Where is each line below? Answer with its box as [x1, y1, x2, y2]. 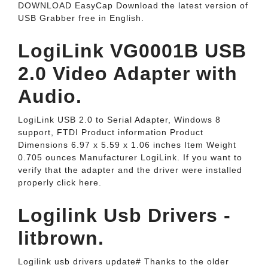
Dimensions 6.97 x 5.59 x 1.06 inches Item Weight [18, 140, 236, 150]
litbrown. [18, 227, 104, 249]
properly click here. [18, 178, 102, 187]
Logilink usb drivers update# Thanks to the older [18, 257, 229, 266]
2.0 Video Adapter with [18, 63, 237, 84]
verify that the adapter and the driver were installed [18, 165, 242, 175]
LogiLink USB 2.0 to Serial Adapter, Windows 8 [18, 115, 221, 124]
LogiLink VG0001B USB [18, 40, 246, 62]
